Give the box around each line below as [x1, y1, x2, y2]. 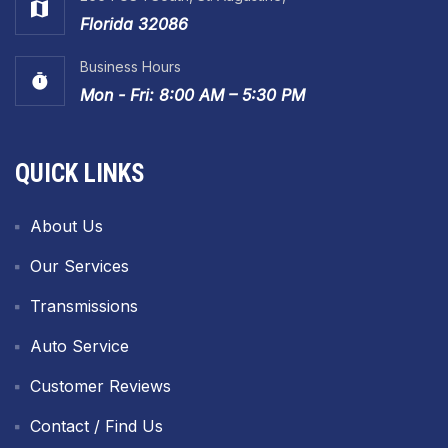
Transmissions [30, 295, 138, 316]
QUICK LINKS [15, 158, 145, 188]
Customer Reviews [30, 375, 171, 396]
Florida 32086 [80, 13, 188, 34]
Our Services [30, 255, 129, 276]
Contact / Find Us [30, 415, 163, 436]
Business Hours [80, 57, 181, 75]
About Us [30, 215, 103, 236]
